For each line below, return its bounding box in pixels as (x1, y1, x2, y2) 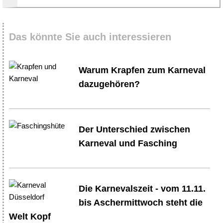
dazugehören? (79, 79, 140, 90)
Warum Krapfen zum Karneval (79, 65, 206, 76)
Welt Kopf (9, 212, 51, 222)
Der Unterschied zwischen (79, 124, 191, 135)
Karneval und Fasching (79, 138, 178, 149)
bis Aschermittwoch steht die (79, 198, 203, 208)
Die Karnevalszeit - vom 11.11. (79, 184, 206, 194)
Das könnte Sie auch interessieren (9, 31, 171, 43)
